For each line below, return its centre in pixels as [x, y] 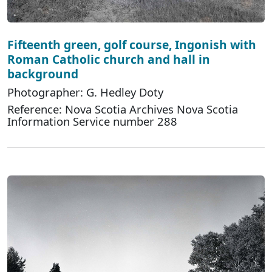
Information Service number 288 [92, 121]
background [43, 73]
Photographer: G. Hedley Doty [85, 92]
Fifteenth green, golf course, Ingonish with [132, 44]
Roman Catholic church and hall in [109, 59]
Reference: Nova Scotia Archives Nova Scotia [123, 109]
